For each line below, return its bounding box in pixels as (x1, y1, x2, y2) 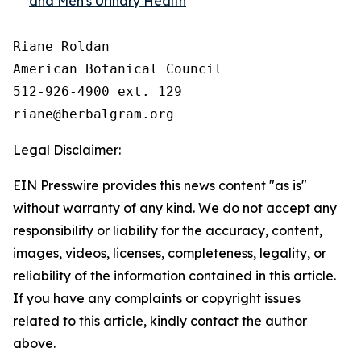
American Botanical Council (13, 61, 222, 77)
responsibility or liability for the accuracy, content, (13, 222, 322, 239)
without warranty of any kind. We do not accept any (13, 200, 337, 216)
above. (13, 335, 56, 351)
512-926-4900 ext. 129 (13, 84, 182, 99)
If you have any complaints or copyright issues (13, 290, 301, 306)
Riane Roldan (13, 39, 110, 54)
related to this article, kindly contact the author (13, 313, 307, 329)
